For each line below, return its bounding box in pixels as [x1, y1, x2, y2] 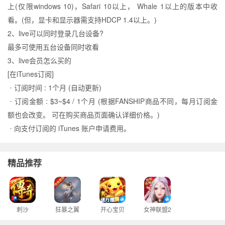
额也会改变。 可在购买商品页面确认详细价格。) [8, 109, 160, 120]
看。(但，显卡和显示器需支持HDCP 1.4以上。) [8, 15, 157, 25]
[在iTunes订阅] [8, 69, 54, 79]
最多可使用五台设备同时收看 [8, 42, 99, 52]
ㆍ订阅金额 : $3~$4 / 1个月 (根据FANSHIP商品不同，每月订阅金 [8, 96, 217, 106]
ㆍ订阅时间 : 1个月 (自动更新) [8, 82, 101, 92]
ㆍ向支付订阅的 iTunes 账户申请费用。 [8, 123, 131, 133]
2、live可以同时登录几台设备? [8, 28, 103, 38]
